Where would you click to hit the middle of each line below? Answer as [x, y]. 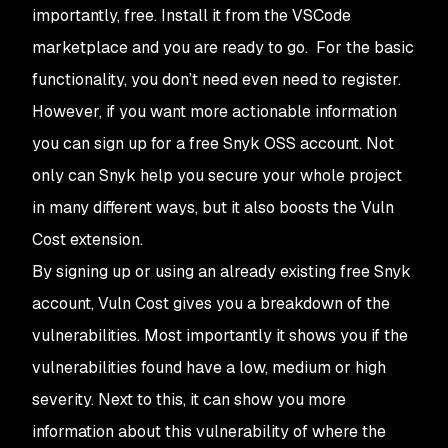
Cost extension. [87, 239]
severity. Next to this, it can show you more [189, 399]
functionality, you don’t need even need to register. [216, 79]
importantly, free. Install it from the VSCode [191, 15]
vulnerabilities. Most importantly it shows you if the [220, 335]
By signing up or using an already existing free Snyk [221, 271]
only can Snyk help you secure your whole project [217, 175]
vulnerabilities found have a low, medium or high [209, 367]
